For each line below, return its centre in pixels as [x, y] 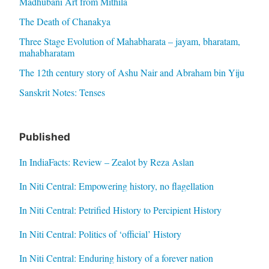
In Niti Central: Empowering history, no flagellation [116, 186]
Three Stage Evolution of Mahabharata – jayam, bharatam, [129, 41]
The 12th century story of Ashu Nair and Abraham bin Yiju [131, 72]
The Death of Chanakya [65, 21]
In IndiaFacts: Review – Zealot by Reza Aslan [106, 162]
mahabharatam [47, 52]
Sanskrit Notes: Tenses [62, 92]
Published [44, 137]
